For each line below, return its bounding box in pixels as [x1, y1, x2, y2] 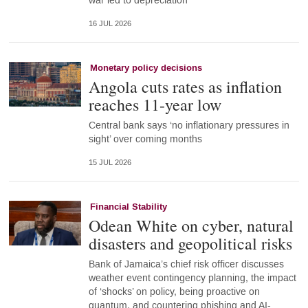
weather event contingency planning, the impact [88, 271, 296, 285]
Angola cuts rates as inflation [88, 75, 282, 98]
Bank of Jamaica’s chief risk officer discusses [88, 257, 284, 271]
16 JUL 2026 [88, 19, 131, 28]
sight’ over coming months [88, 132, 202, 146]
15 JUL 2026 [88, 158, 131, 167]
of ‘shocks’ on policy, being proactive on [88, 285, 260, 298]
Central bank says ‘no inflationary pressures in [88, 118, 289, 132]
